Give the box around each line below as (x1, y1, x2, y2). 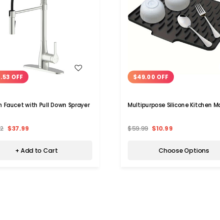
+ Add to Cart (15, 146, 58, 155)
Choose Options (158, 146, 209, 155)
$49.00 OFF (133, 73, 168, 81)
